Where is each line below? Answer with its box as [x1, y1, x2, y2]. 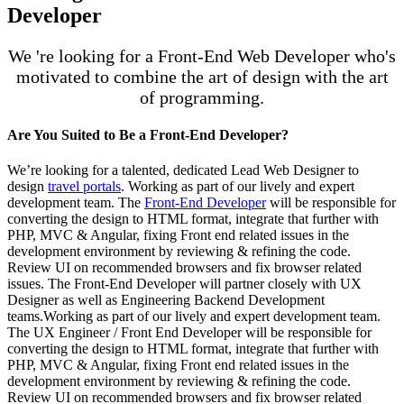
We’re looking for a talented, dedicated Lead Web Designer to [7, 162, 359, 179]
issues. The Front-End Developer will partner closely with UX [7, 276, 362, 292]
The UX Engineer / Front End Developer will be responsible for [7, 325, 372, 341]
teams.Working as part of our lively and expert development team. [7, 308, 381, 325]
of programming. [140, 87, 264, 107]
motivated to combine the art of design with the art [15, 66, 389, 87]
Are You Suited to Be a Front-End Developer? [7, 127, 289, 143]
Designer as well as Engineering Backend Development [7, 292, 325, 308]
